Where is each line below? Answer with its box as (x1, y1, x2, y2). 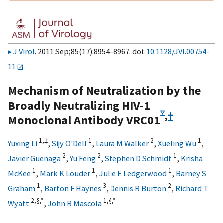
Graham (8, 183, 35, 193)
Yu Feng (70, 153, 96, 163)
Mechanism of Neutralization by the (8, 82, 201, 98)
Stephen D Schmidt (105, 153, 172, 163)
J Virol (13, 46, 35, 57)
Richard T (175, 183, 208, 193)
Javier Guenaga (8, 153, 61, 163)
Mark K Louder (40, 168, 90, 178)
